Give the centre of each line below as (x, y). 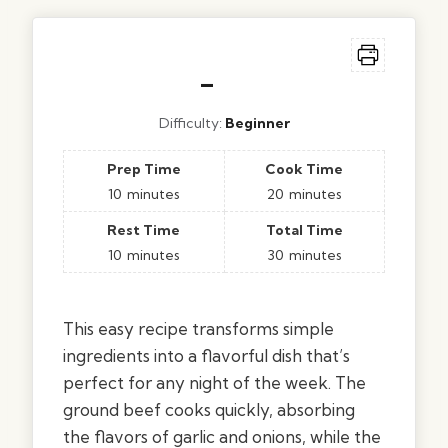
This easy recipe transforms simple (198, 328)
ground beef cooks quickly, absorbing (209, 409)
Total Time (304, 229)
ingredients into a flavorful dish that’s (206, 355)
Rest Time (144, 229)
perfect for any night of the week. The (214, 382)
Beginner (257, 122)
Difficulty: (191, 122)
